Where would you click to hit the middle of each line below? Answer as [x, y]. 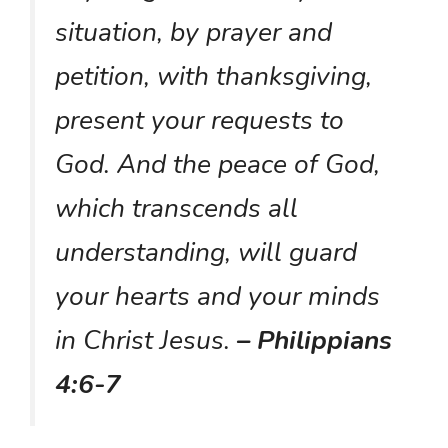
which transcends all [176, 208]
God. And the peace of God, [217, 164]
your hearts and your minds [217, 296]
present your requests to [199, 120]
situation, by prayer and [193, 32]
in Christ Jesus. [142, 340]
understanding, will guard [206, 252]
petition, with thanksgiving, [213, 76]
